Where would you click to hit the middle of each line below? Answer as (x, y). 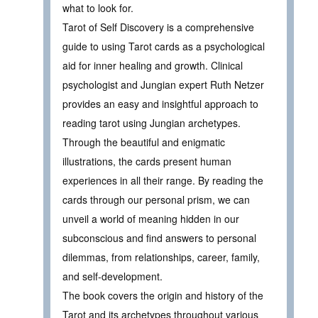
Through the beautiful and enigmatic (144, 142)
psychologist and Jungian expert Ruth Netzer (163, 84)
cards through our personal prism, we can (156, 199)
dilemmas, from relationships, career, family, (161, 257)
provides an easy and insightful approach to (160, 103)
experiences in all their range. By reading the (163, 180)
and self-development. (113, 276)
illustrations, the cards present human (147, 161)
